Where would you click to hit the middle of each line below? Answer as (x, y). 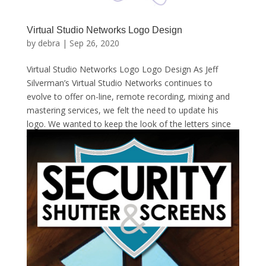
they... (37, 137)
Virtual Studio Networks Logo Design (104, 30)
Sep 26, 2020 (94, 43)
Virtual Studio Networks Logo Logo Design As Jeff (122, 69)
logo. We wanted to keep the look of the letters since (129, 123)
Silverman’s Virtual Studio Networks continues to (119, 83)
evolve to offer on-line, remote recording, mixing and (128, 96)
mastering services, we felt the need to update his (122, 110)
